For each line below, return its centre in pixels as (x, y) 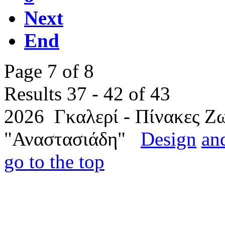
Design (168, 139)
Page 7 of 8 (49, 71)
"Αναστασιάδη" (72, 139)
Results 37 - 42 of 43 (87, 94)
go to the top (54, 161)
